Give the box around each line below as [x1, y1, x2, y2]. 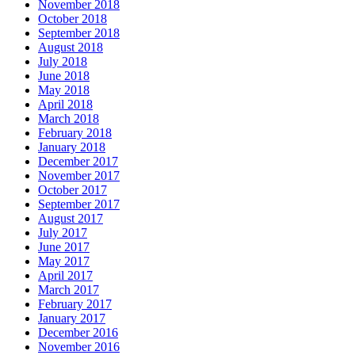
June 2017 [38, 240, 90, 254]
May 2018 [38, 83, 90, 97]
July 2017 [38, 226, 87, 240]
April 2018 [38, 97, 93, 112]
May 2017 [38, 254, 90, 269]
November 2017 [38, 169, 120, 183]
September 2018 [38, 26, 120, 40]
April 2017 [38, 269, 93, 283]
